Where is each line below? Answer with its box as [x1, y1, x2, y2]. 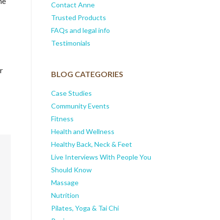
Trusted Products [51, 13, 106, 22]
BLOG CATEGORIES [51, 69, 123, 79]
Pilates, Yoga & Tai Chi [51, 204, 119, 213]
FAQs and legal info [51, 26, 110, 34]
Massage [51, 178, 79, 187]
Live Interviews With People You [51, 153, 151, 162]
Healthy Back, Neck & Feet [51, 140, 132, 149]
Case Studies [51, 89, 92, 98]
